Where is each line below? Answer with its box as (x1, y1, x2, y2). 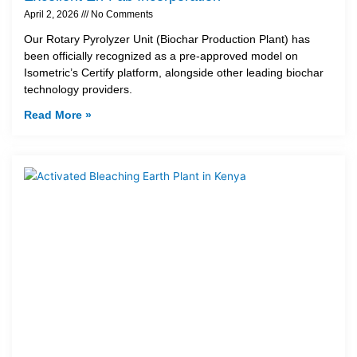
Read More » (24, 108, 92, 122)
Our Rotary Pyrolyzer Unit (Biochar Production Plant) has (24, 33, 310, 46)
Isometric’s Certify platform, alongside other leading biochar (24, 66, 324, 80)
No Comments (88, 9, 153, 21)
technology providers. (24, 83, 132, 96)
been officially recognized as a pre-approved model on (24, 49, 298, 63)
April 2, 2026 (24, 9, 81, 21)
